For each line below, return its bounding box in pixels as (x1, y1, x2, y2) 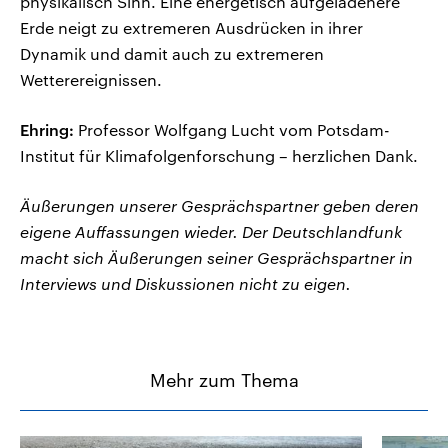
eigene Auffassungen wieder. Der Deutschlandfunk (20, 222, 402, 242)
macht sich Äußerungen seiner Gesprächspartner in (20, 248, 413, 268)
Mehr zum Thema (149, 369, 299, 392)
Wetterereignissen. (20, 70, 162, 90)
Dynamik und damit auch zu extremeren (20, 44, 324, 64)
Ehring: (20, 120, 74, 140)
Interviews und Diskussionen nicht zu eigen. (20, 274, 351, 294)
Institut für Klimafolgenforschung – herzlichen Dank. (20, 146, 418, 166)
